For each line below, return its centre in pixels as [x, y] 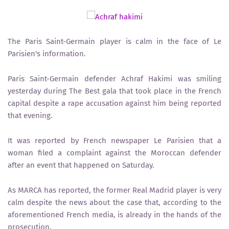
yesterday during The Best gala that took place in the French [114, 91]
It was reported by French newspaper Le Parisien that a [114, 141]
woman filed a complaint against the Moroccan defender [114, 153]
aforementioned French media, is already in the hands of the [114, 215]
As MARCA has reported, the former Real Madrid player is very [114, 190]
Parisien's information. [47, 54]
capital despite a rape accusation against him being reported [114, 103]
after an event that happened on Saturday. [81, 165]
